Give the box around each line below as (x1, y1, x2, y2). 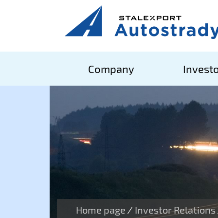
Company (88, 62, 134, 75)
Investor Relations (135, 204, 216, 216)
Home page (76, 204, 126, 216)
